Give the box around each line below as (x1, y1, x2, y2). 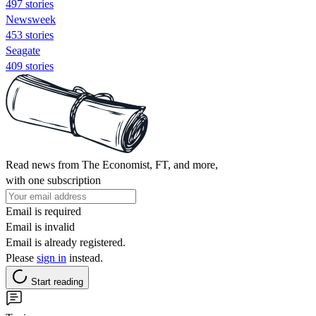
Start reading (31, 276, 83, 287)
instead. (66, 251, 103, 264)
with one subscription (6, 174, 101, 186)
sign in (37, 251, 66, 264)
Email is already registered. (6, 236, 126, 248)
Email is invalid (6, 220, 75, 233)
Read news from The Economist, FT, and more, (6, 158, 218, 171)
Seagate (6, 44, 40, 56)
